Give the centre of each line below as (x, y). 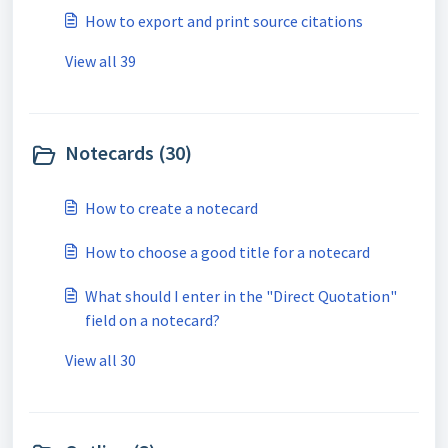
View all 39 (100, 61)
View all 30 (100, 360)
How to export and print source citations (224, 21)
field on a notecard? (152, 320)
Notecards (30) (128, 152)
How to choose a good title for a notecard (227, 252)
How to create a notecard (171, 208)
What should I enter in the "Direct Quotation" (241, 296)
